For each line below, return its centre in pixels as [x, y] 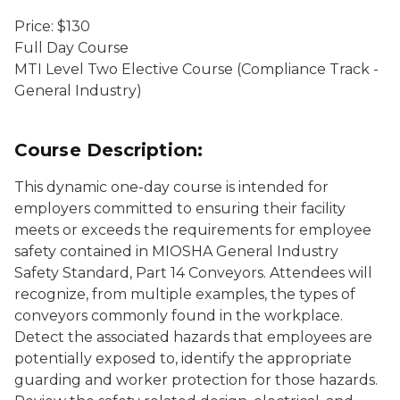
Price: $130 [52, 26]
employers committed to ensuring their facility [180, 208]
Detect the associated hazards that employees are [193, 337]
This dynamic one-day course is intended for [171, 187]
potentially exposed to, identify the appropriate [183, 358]
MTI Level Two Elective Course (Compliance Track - [196, 69]
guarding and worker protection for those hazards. [196, 380]
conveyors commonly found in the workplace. [179, 316]
